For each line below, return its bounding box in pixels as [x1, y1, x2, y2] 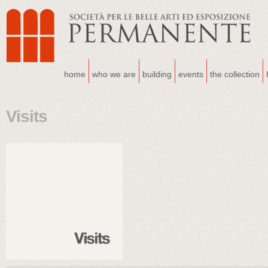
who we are [92, 69, 136, 79]
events [178, 69, 203, 79]
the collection [210, 69, 260, 79]
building [142, 69, 172, 79]
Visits [6, 107, 47, 126]
